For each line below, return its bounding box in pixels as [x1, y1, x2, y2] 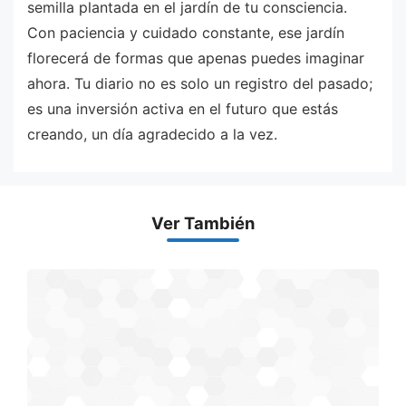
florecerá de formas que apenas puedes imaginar [27, 48, 364, 67]
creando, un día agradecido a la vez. [27, 124, 277, 143]
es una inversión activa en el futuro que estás [27, 99, 338, 118]
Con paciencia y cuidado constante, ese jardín [27, 23, 344, 42]
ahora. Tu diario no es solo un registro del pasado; [27, 73, 372, 92]
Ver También [151, 213, 255, 234]
